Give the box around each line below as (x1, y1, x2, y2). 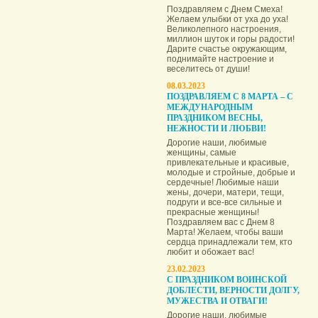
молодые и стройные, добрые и (167, 168, 295, 177)
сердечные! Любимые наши (167, 177, 279, 187)
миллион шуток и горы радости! (167, 34, 295, 44)
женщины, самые (167, 148, 236, 158)
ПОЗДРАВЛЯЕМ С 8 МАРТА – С (167, 92, 293, 102)
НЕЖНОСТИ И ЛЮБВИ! (167, 124, 266, 133)
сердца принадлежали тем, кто (167, 237, 292, 247)
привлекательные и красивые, (167, 158, 289, 168)
